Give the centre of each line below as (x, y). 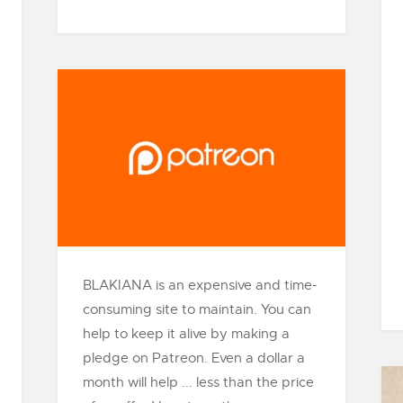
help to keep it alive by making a (186, 333)
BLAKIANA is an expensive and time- (200, 285)
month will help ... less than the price (198, 382)
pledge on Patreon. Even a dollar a (194, 358)
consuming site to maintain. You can (197, 309)
